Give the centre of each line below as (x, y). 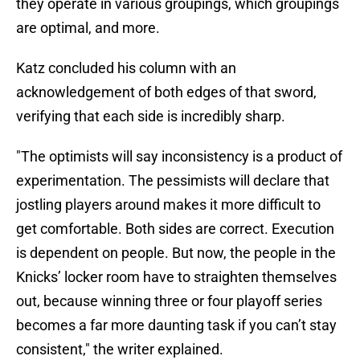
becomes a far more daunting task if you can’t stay (176, 325)
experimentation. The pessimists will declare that (173, 181)
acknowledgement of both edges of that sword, (166, 92)
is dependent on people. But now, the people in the (176, 253)
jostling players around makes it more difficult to (168, 205)
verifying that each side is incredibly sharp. (151, 117)
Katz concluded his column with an (126, 68)
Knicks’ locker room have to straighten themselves (176, 277)
